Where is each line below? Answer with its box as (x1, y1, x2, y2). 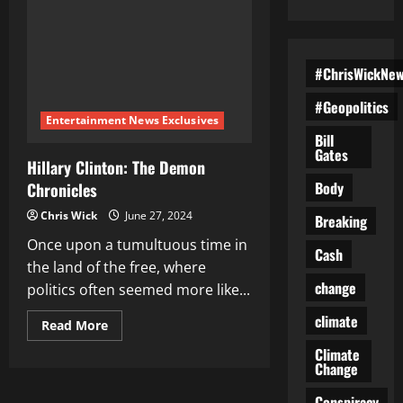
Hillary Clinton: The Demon (27, 155, 205, 179)
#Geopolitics (314, 95, 389, 118)
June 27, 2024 (122, 207, 193, 223)
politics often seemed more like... (27, 279, 250, 300)
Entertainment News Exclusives (46, 112, 219, 128)
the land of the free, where (27, 256, 206, 277)
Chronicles (27, 177, 97, 201)
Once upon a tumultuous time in (27, 234, 247, 255)
